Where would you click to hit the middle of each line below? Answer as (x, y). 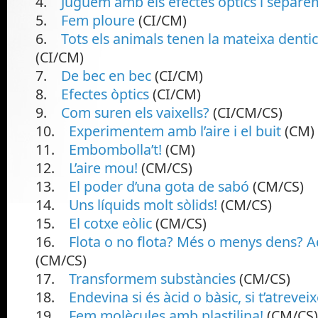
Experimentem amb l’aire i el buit (175, 131)
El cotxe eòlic (110, 223)
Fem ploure (98, 20)
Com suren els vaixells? (135, 112)
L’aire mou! (103, 168)
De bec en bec (106, 75)
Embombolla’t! (115, 149)
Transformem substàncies (152, 278)
